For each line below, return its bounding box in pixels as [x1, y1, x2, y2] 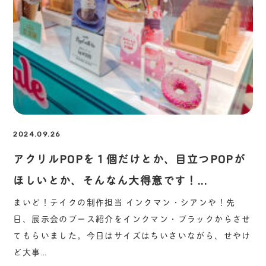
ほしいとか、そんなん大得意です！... [13, 174, 207, 188]
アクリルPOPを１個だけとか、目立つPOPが [13, 153, 246, 166]
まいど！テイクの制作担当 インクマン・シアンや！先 [13, 197, 236, 208]
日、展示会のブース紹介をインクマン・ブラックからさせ [13, 214, 251, 224]
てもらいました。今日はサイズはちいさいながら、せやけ [13, 230, 251, 241]
